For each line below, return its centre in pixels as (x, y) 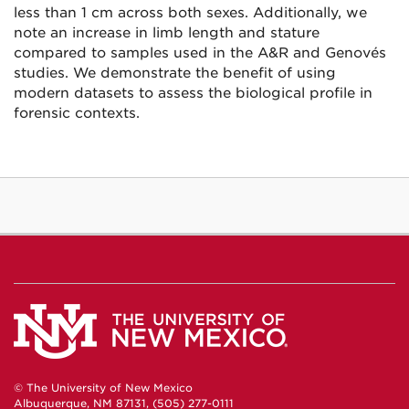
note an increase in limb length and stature (167, 33)
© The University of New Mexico (103, 388)
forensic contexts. (77, 113)
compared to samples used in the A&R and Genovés (200, 53)
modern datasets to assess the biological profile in (193, 93)
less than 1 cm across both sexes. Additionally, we (190, 13)
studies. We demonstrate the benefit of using (175, 73)
